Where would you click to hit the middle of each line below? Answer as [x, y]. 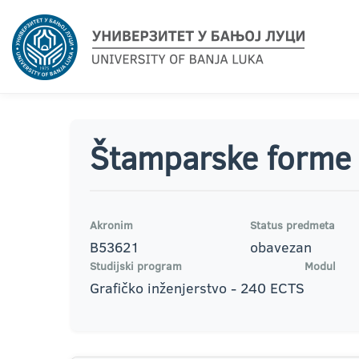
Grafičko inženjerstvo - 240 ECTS [197, 288]
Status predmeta [292, 225]
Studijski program [136, 266]
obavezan [281, 247]
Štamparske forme [220, 157]
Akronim [111, 225]
